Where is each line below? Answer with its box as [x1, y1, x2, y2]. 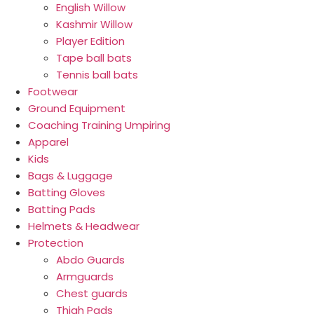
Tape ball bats [56, 50, 132, 65]
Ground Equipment [28, 101, 125, 116]
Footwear [28, 84, 78, 99]
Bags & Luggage [28, 168, 113, 183]
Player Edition [56, 34, 125, 48]
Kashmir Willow [56, 17, 132, 32]
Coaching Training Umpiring [28, 118, 170, 132]
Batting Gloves [28, 185, 105, 200]
